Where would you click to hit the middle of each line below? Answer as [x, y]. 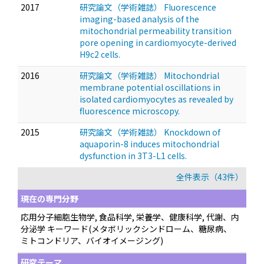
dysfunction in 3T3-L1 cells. [133, 156]
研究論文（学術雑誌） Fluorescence [148, 7]
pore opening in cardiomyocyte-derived [158, 42]
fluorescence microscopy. [130, 111]
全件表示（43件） [210, 177]
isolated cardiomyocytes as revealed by [156, 99]
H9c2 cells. [100, 54]
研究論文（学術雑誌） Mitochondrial [149, 75]
